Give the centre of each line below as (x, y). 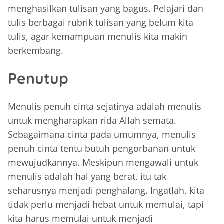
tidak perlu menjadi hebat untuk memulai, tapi (106, 204)
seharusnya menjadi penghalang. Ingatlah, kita (106, 190)
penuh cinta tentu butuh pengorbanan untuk (102, 148)
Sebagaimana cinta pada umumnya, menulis (102, 134)
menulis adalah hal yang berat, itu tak (87, 176)
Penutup (38, 78)
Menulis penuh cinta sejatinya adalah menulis (105, 106)
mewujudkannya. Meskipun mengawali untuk (103, 162)
